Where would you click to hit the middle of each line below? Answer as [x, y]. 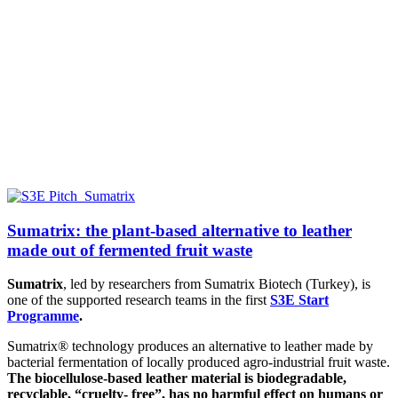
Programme [43, 316]
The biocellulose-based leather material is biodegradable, [177, 378]
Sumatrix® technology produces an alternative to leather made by [190, 346]
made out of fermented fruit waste [130, 250]
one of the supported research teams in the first [139, 300]
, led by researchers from [134, 284]
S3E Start [299, 300]
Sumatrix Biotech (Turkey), [281, 284]
